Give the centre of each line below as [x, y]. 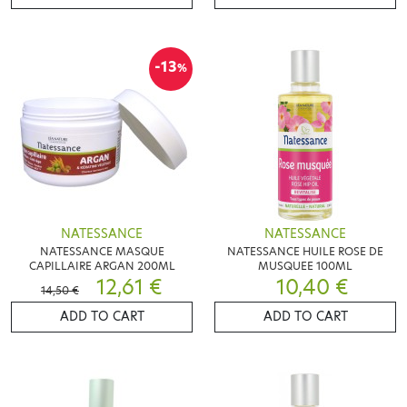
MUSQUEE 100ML [305, 266]
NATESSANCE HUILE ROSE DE [305, 252]
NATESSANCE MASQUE [102, 252]
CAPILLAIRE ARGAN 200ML [102, 266]
